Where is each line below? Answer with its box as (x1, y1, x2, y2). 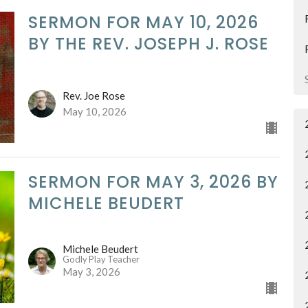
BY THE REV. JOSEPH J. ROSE (27, 32, 269, 55)
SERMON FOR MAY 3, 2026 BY (27, 170, 278, 194)
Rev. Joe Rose (62, 89, 125, 102)
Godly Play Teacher (62, 253, 140, 265)
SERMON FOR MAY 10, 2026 (27, 10, 258, 34)
